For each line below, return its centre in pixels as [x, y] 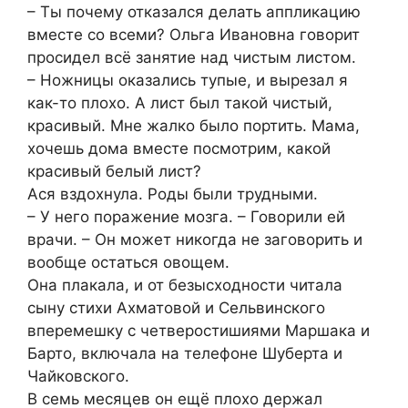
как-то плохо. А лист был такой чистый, [180, 102]
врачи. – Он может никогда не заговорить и [195, 239]
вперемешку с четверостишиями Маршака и [199, 330]
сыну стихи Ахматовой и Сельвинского [176, 307]
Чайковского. [78, 376]
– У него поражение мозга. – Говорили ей [186, 216]
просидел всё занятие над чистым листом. [192, 57]
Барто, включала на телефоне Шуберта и [185, 353]
